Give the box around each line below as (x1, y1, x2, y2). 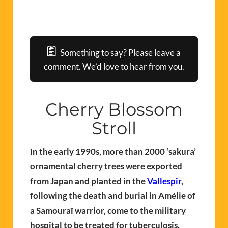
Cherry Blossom (45, 98, 183, 120)
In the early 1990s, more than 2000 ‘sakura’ (30, 146, 196, 157)
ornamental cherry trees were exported (30, 160, 182, 172)
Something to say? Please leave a (60, 47, 181, 58)
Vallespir (147, 175, 181, 186)
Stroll (92, 117, 136, 139)
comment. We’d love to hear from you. (44, 61, 184, 72)
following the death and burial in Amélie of (30, 190, 195, 201)
